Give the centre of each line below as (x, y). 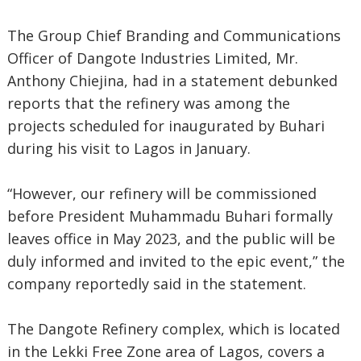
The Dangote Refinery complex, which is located (173, 329)
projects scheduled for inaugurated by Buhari (166, 126)
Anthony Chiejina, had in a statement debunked (172, 81)
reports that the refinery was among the (148, 103)
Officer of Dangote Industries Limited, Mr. (152, 58)
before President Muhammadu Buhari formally (170, 216)
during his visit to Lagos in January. (129, 148)
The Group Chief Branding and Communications (174, 35)
